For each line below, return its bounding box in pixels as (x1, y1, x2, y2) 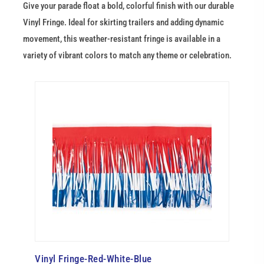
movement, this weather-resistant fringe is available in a (23, 34, 220, 44)
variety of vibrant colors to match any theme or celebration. (23, 50, 232, 61)
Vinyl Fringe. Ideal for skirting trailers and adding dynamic (23, 17, 224, 28)
